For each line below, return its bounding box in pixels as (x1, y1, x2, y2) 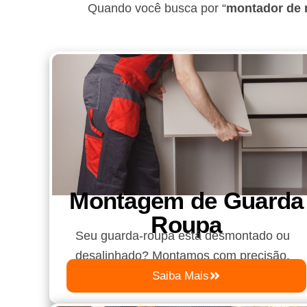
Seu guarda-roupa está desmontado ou (75, 228, 290, 243)
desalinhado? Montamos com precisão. (75, 248, 290, 262)
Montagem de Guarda (69, 186, 304, 214)
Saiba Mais (152, 269, 209, 283)
